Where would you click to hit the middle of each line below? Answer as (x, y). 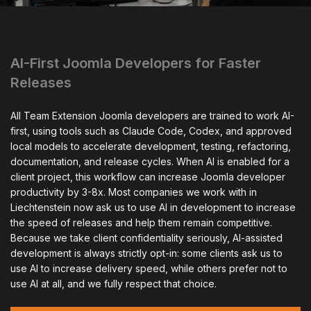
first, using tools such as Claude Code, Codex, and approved (151, 131)
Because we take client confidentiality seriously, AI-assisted (146, 237)
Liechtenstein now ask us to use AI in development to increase (153, 207)
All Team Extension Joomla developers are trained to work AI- (152, 115)
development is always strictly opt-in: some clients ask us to (146, 253)
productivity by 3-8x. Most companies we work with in (134, 192)
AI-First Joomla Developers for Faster (136, 63)
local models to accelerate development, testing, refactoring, (151, 146)
